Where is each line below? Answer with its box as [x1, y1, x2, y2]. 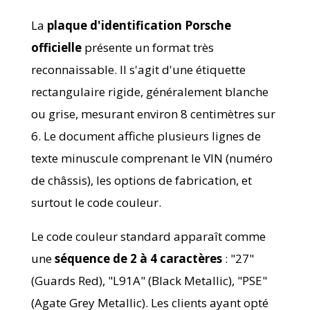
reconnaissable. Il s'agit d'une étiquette [30, 61, 246, 77]
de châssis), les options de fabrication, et [30, 172, 252, 188]
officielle [30, 39, 82, 55]
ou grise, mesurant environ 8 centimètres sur [30, 105, 275, 122]
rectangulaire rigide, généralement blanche [30, 83, 268, 100]
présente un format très [81, 39, 214, 55]
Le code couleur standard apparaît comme [30, 228, 266, 244]
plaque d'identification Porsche [46, 17, 231, 33]
